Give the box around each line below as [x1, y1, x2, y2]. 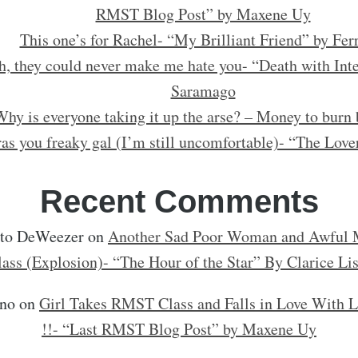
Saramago [170, 80, 236, 101]
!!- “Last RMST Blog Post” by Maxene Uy [42, 318, 316, 340]
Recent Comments [39, 184, 319, 219]
